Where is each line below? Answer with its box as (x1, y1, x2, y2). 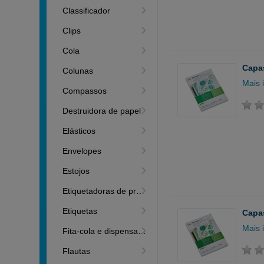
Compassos (62, 86, 107, 95)
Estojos (62, 166, 90, 176)
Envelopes (62, 146, 102, 156)
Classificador (62, 6, 111, 15)
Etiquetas (62, 206, 98, 216)
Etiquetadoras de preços (62, 186, 137, 196)
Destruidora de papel (62, 106, 141, 115)
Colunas (62, 66, 94, 75)
